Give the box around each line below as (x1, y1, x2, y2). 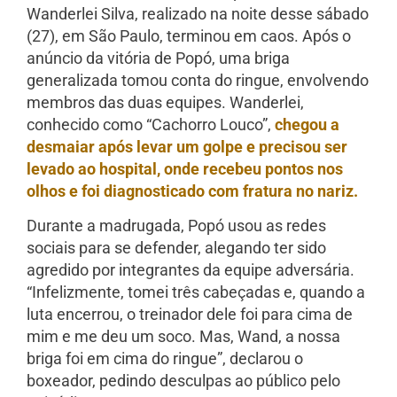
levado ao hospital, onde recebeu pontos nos (27, 159, 343, 178)
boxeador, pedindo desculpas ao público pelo (27, 371, 340, 391)
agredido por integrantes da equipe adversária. (27, 261, 354, 280)
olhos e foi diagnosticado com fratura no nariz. (27, 181, 358, 200)
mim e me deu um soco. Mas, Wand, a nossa (27, 327, 340, 346)
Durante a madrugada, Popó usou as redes (27, 216, 326, 236)
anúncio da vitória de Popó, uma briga (27, 48, 290, 67)
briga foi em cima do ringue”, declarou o (27, 349, 303, 369)
